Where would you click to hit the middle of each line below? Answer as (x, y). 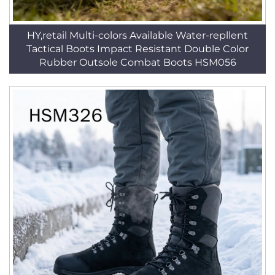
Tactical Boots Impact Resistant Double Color (137, 48)
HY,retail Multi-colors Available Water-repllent (137, 35)
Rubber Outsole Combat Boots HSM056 (137, 62)
